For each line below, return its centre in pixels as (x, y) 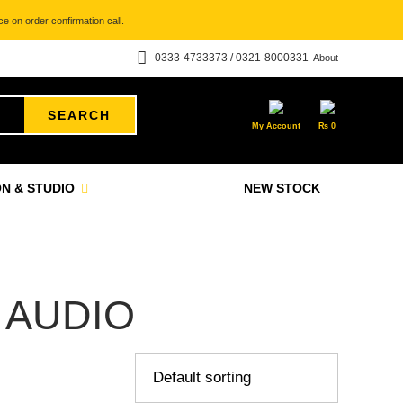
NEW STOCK (282, 188)
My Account (276, 126)
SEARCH (80, 115)
